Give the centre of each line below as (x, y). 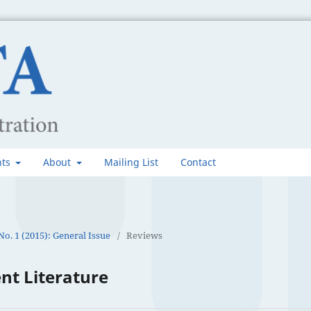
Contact (198, 162)
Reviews (144, 235)
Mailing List (131, 162)
